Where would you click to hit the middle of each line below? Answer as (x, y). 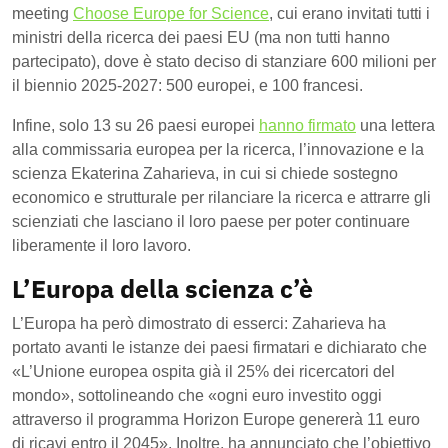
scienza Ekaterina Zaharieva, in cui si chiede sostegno (205, 173)
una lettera (395, 125)
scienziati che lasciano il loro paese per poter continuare (211, 221)
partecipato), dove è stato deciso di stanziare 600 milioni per (224, 61)
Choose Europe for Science (171, 13)
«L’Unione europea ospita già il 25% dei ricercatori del (203, 371)
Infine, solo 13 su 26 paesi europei (135, 125)
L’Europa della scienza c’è (162, 288)
